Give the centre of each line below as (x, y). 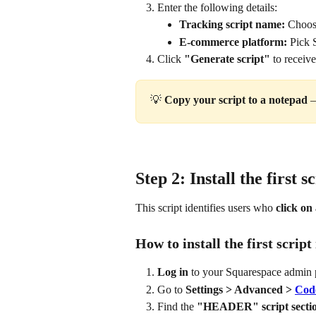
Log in (173, 272)
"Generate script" (227, 59)
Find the (177, 306)
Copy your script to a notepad (237, 99)
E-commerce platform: (233, 42)
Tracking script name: (232, 25)
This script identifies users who (206, 208)
